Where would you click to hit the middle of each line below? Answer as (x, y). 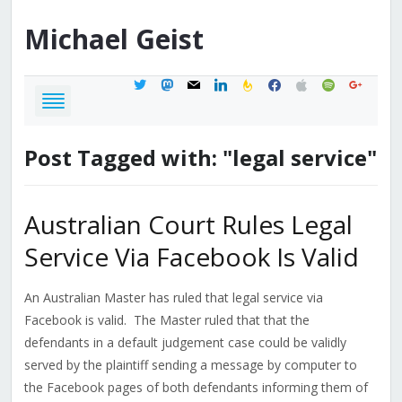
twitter (150, 83)
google (367, 83)
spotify (340, 83)
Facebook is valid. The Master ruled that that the (166, 320)
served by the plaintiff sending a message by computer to (190, 365)
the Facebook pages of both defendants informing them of (196, 388)
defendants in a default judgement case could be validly (185, 343)
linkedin (234, 83)
